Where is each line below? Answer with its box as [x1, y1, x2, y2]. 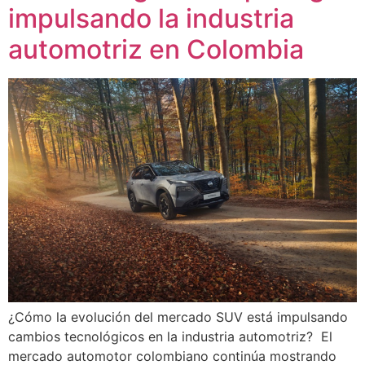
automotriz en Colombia [8, 33, 304, 66]
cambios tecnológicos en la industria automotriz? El [8, 328, 332, 345]
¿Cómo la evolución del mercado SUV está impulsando [8, 309, 348, 326]
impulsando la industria [8, 2, 294, 35]
